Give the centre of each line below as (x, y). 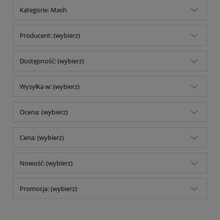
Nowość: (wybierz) (46, 163)
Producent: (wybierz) (50, 35)
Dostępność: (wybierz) (52, 61)
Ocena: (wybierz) (44, 112)
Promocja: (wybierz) (48, 188)
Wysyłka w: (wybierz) (50, 86)
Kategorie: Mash (43, 10)
